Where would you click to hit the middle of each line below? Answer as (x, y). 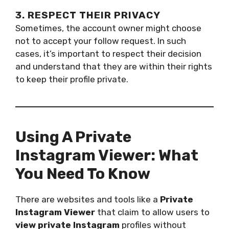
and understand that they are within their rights (114, 66)
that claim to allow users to (152, 212)
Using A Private (73, 137)
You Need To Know (83, 174)
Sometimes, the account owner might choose (108, 28)
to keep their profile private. (72, 79)
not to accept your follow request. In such (101, 41)
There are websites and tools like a (88, 199)
